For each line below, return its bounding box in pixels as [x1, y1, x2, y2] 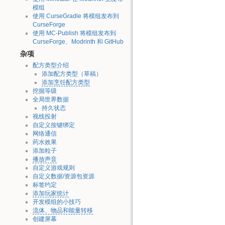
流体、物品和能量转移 [32, 207, 93, 214]
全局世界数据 [32, 96, 69, 103]
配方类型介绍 [32, 62, 69, 69]
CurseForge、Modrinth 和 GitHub [32, 38, 124, 45]
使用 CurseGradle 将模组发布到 [32, 12, 119, 20]
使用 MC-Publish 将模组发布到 [32, 29, 116, 37]
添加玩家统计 [32, 190, 69, 197]
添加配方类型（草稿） [41, 70, 102, 78]
